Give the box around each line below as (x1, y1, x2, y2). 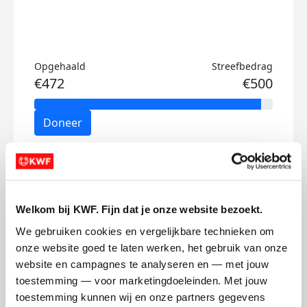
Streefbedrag (212, 60, 273, 73)
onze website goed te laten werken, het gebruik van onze (16, 241, 288, 254)
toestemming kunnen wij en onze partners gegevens (16, 291, 265, 303)
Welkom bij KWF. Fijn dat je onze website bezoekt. (16, 203, 263, 215)
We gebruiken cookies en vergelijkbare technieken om (16, 225, 275, 237)
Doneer (43, 115, 82, 130)
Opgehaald (34, 60, 86, 73)
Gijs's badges (106, 155, 201, 177)
